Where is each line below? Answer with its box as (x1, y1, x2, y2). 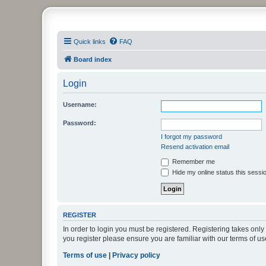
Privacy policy (112, 251, 160, 259)
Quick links (74, 38, 106, 45)
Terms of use (63, 251, 107, 259)
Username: (63, 101, 97, 108)
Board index (74, 56, 112, 63)
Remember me (170, 158, 215, 165)
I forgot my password (161, 133, 222, 140)
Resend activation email (161, 143, 229, 150)
